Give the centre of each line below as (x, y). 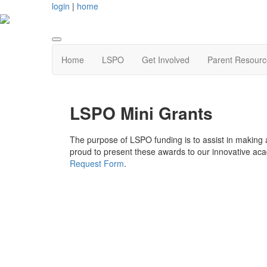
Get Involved (166, 60)
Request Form (97, 163)
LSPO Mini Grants (141, 113)
